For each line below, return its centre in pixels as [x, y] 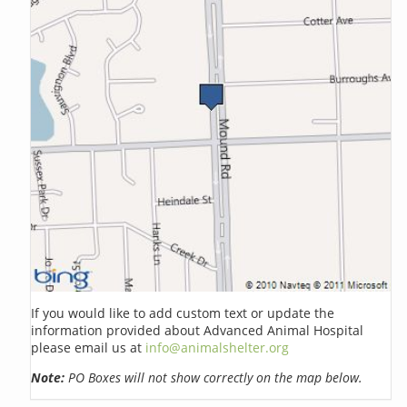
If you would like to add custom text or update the [183, 313]
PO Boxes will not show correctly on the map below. [214, 377]
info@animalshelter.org [218, 347]
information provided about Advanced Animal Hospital [198, 330]
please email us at [89, 347]
